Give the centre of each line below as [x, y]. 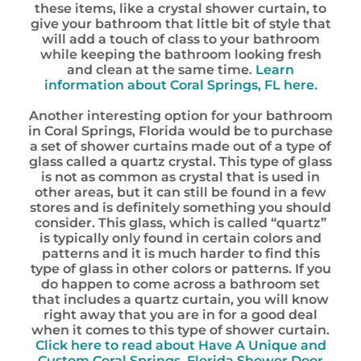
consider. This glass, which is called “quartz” [180, 223]
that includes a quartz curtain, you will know [180, 299]
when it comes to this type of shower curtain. [180, 330]
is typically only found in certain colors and [180, 238]
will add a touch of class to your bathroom [180, 39]
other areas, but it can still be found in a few [180, 192]
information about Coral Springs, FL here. [180, 85]
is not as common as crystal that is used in [180, 177]
